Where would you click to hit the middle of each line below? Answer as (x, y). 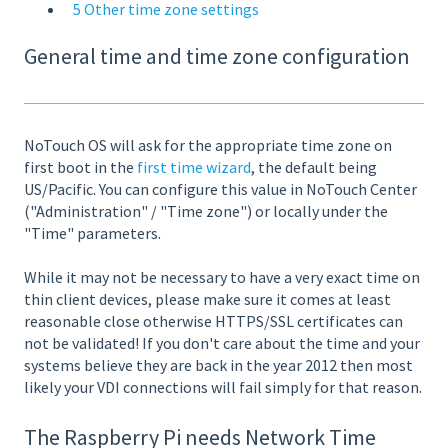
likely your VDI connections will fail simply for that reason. (223, 387)
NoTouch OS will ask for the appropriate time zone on (208, 144)
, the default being (314, 166)
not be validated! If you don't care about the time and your (222, 343)
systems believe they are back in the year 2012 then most (218, 365)
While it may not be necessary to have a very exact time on (222, 277)
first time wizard (194, 166)
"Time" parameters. (92, 232)
